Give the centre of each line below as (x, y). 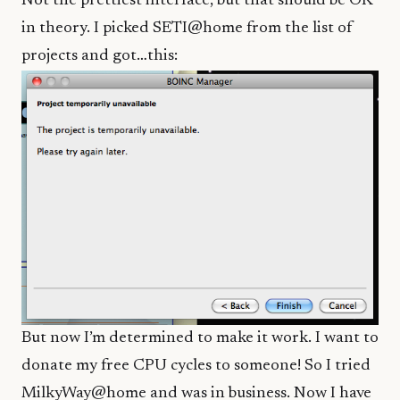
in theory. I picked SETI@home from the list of (187, 29)
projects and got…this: (100, 57)
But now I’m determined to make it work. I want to (200, 338)
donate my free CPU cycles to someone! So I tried (196, 366)
